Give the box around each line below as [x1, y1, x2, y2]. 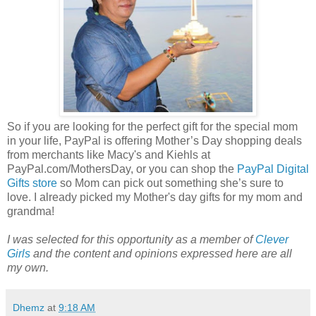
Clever [255, 233, 288, 246]
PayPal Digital [237, 163, 309, 176]
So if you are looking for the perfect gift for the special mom [7, 121, 298, 133]
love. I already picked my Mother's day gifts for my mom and [7, 191, 303, 204]
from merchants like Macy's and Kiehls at [7, 149, 210, 162]
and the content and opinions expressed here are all [30, 248, 292, 260]
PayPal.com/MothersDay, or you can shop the [7, 163, 237, 176]
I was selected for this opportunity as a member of [7, 233, 255, 246]
